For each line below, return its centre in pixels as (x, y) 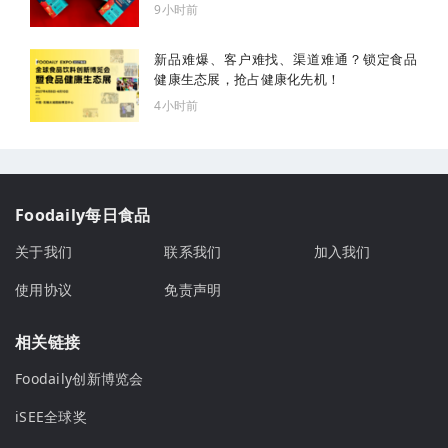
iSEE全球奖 (51, 417)
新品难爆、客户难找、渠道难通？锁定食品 (286, 58)
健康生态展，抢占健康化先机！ (247, 78)
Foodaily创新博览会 (79, 379)
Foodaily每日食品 (83, 215)
